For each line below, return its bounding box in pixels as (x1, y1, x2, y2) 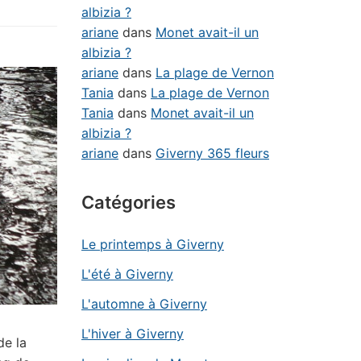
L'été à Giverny (81, 266, 173, 282)
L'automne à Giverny (81, 296, 207, 312)
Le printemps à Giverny (81, 236, 224, 252)
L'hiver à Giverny (81, 326, 184, 342)
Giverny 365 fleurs (156, 145, 269, 161)
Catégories (81, 192, 176, 213)
